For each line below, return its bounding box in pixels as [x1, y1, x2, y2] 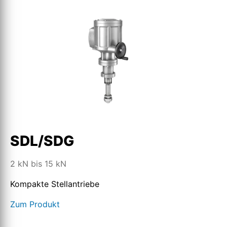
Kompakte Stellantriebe [10, 179, 99, 189]
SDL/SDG [10, 132, 74, 149]
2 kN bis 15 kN [10, 159, 66, 169]
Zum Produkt [10, 199, 60, 209]
